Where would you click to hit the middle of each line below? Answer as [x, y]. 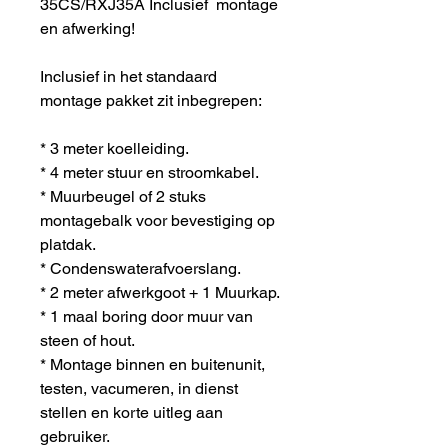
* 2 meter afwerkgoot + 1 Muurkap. [160, 292]
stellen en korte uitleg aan [131, 412]
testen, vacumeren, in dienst [139, 388]
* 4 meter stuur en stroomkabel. [149, 172]
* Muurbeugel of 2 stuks [123, 196]
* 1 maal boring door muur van [146, 316]
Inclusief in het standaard [128, 76]
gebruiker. [75, 436]
